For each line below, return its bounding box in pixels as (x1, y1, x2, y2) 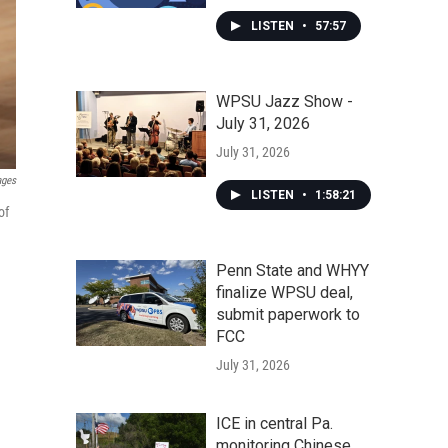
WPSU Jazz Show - (216, 92, 353, 111)
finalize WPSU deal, (216, 283, 353, 302)
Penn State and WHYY (216, 261, 369, 280)
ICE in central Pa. (216, 414, 333, 433)
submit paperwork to (216, 305, 360, 324)
